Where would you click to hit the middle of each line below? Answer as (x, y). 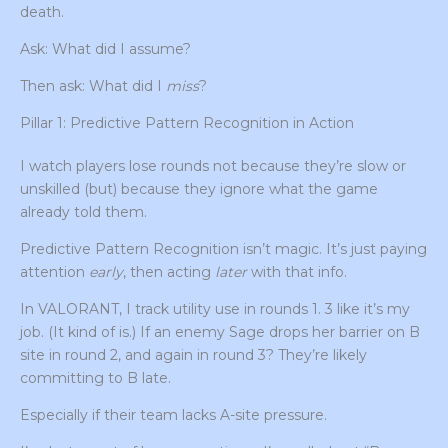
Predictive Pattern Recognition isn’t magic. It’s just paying (223, 249)
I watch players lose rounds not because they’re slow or (213, 166)
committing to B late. (95, 378)
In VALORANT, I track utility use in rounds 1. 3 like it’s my (215, 309)
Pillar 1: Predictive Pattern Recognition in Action (187, 123)
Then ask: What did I (93, 86)
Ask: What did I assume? (105, 49)
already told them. (83, 212)
